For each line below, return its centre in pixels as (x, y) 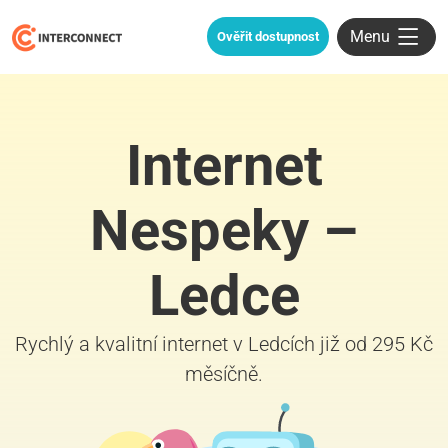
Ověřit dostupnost (268, 37)
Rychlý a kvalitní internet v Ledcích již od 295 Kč (224, 343)
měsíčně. (224, 373)
